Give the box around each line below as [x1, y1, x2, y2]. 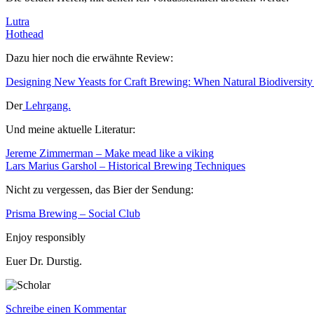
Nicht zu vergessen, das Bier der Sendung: [6, 184, 193, 196]
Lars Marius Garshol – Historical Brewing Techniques [6, 160, 245, 172]
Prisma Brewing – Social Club [6, 207, 140, 220]
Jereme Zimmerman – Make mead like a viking [6, 147, 214, 160]
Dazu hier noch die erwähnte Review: [6, 52, 173, 64]
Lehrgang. [22, 100, 71, 112]
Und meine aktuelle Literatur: [6, 123, 135, 136]
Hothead [6, 28, 43, 41]
